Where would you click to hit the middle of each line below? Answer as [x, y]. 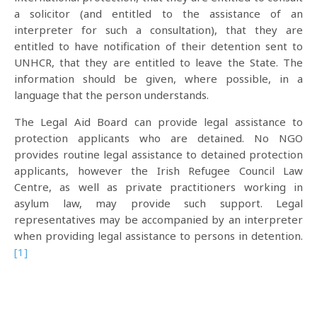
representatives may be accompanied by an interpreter [158, 219]
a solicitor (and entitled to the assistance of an [158, 13]
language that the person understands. [111, 95]
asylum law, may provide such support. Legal [158, 203]
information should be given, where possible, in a [158, 79]
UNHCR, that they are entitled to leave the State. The [158, 62]
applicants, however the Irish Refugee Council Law [158, 171]
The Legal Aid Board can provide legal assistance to [158, 122]
